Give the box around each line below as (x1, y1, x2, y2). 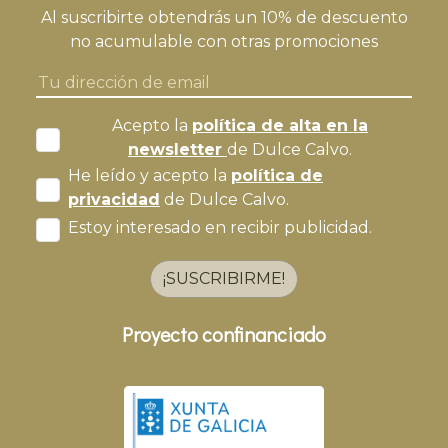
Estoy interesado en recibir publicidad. (68, 217, 372, 237)
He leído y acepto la (68, 165, 231, 185)
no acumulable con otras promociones (70, 31, 378, 51)
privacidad (68, 189, 160, 209)
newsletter (128, 139, 227, 159)
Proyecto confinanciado (122, 320, 326, 347)
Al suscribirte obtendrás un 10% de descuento (40, 7, 408, 27)
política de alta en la (192, 115, 368, 135)
